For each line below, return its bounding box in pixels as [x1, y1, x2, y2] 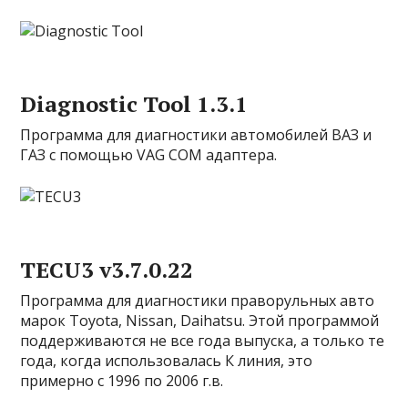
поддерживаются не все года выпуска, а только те [20, 331, 385, 351]
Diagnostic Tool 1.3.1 [20, 89, 249, 118]
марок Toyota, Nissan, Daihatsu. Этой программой [20, 311, 380, 331]
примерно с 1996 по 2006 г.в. [20, 371, 224, 391]
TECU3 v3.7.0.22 [20, 255, 194, 284]
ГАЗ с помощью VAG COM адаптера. [20, 145, 278, 165]
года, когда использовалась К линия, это [20, 351, 313, 371]
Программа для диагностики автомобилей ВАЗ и [20, 125, 372, 145]
